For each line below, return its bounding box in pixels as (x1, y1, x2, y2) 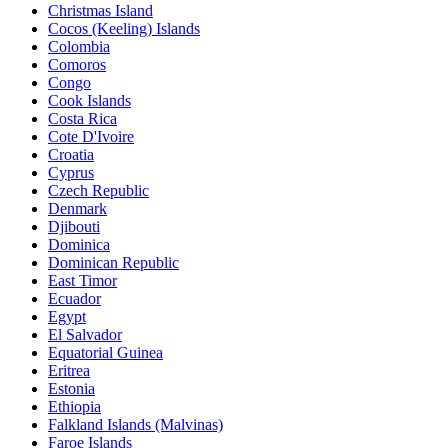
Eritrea (48, 361, 90, 379)
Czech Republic (48, 181, 149, 199)
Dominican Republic (48, 253, 179, 271)
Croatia (48, 145, 94, 163)
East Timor (48, 271, 117, 289)
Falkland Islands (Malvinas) (48, 415, 223, 433)
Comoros (48, 55, 106, 73)
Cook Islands (48, 91, 131, 109)
